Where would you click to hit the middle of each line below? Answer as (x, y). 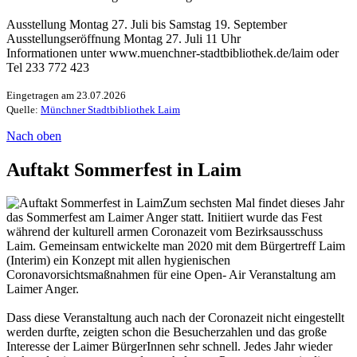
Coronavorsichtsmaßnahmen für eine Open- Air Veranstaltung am (171, 275)
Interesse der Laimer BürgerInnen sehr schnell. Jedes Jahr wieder (169, 347)
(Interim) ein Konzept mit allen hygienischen (118, 261)
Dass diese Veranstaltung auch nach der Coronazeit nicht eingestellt (175, 318)
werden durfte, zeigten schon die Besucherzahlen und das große (167, 332)
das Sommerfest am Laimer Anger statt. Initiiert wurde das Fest (164, 218)
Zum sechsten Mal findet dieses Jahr (253, 203)
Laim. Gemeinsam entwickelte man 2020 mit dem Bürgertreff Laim (176, 246)
